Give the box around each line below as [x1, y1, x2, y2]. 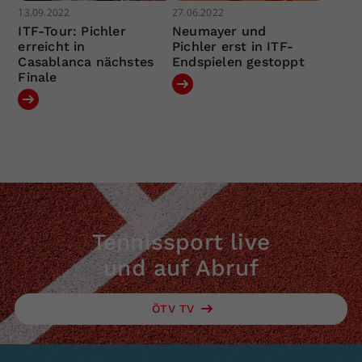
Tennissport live [91, 228, 271, 255]
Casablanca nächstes [18, 53, 154, 69]
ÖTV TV [152, 301, 199, 315]
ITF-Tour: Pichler [18, 23, 126, 39]
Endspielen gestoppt [171, 53, 305, 69]
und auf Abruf [103, 254, 259, 281]
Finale [18, 69, 57, 85]
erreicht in [18, 38, 86, 54]
